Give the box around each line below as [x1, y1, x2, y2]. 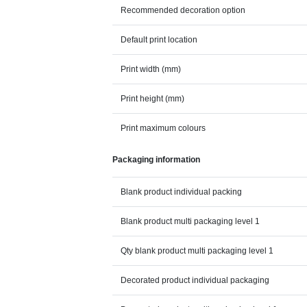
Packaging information [112, 155, 201, 165]
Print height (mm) [121, 94, 185, 104]
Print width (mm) [121, 64, 182, 75]
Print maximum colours [121, 123, 206, 134]
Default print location [121, 35, 198, 45]
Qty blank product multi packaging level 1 [121, 246, 274, 256]
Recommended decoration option [121, 5, 246, 16]
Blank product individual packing [121, 187, 243, 197]
